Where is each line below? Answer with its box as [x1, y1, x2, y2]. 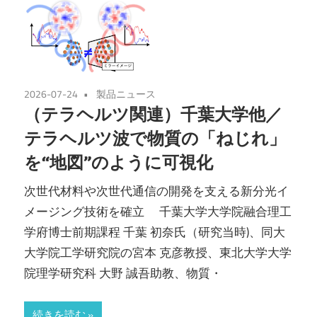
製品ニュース [96, 86, 156, 102]
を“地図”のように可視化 [24, 151, 213, 173]
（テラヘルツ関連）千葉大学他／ [24, 103, 282, 125]
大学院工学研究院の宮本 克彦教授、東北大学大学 [24, 243, 292, 262]
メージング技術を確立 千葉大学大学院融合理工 [24, 202, 292, 221]
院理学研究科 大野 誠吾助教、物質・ [24, 263, 222, 282]
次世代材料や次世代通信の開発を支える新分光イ [24, 181, 289, 200]
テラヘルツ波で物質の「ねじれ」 [24, 127, 286, 149]
